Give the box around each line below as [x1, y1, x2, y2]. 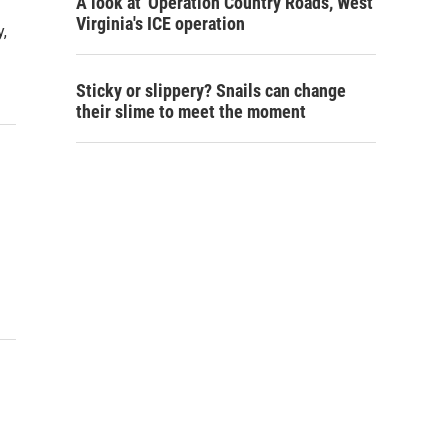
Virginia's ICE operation [76, 13, 245, 34]
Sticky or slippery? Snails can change [76, 80, 346, 101]
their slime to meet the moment [76, 101, 306, 122]
